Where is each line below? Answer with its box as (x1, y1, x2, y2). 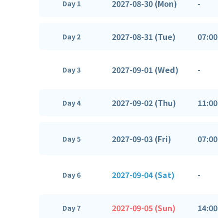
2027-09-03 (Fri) (112, 132, 171, 145)
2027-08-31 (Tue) (112, 30, 176, 42)
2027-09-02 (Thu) (112, 96, 176, 109)
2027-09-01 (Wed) (112, 63, 179, 75)
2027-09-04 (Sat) (112, 168, 175, 181)
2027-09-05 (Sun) (112, 201, 176, 214)
